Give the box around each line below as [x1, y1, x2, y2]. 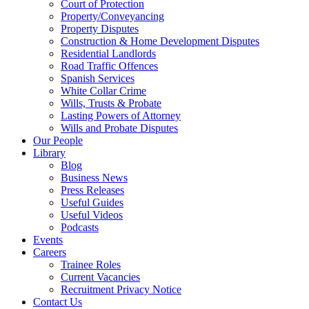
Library [33, 146, 66, 159]
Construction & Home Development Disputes [61, 34, 259, 47]
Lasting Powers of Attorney [61, 109, 181, 121]
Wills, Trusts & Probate [61, 97, 161, 109]
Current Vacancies [61, 270, 140, 283]
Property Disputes [61, 22, 139, 34]
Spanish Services [61, 72, 134, 84]
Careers [33, 246, 66, 258]
